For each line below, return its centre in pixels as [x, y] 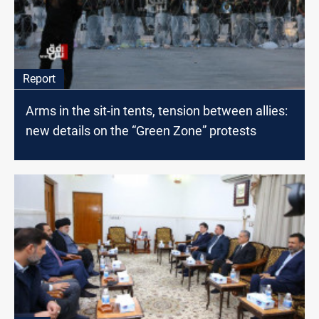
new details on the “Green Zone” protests [141, 130]
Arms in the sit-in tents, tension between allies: [157, 110]
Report [39, 78]
